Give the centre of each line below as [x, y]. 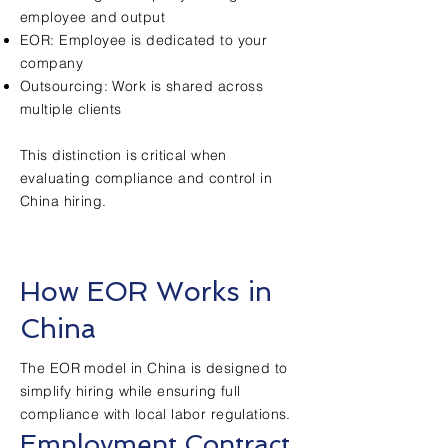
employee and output [92, 17]
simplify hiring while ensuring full [130, 391]
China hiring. [63, 201]
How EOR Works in [146, 291]
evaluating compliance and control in [146, 178]
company [51, 63]
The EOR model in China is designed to [154, 368]
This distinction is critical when [123, 155]
